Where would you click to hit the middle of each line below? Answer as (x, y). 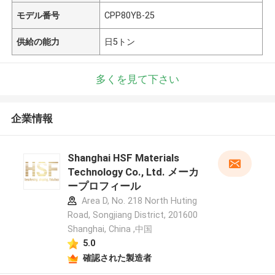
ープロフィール (104, 186)
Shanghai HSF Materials (123, 158)
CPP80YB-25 (130, 15)
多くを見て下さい (137, 79)
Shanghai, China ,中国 (110, 229)
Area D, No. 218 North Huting (138, 201)
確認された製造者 (117, 258)
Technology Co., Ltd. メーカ (133, 172)
